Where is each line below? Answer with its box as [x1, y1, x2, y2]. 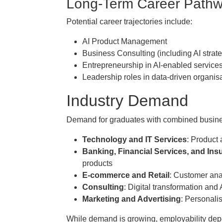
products [82, 159, 112, 167]
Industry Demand [66, 92, 188, 110]
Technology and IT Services [82, 135, 187, 144]
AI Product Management [82, 37, 167, 46]
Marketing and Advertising [82, 195, 181, 203]
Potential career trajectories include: [66, 17, 192, 26]
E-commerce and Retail [82, 171, 169, 179]
